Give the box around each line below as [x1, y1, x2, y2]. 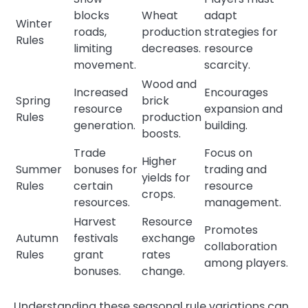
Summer [16, 162, 62, 178]
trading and [204, 162, 267, 178]
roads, [74, 24, 107, 41]
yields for [142, 170, 190, 186]
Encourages [204, 85, 268, 101]
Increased [74, 85, 128, 101]
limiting [74, 41, 112, 57]
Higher [142, 153, 177, 170]
